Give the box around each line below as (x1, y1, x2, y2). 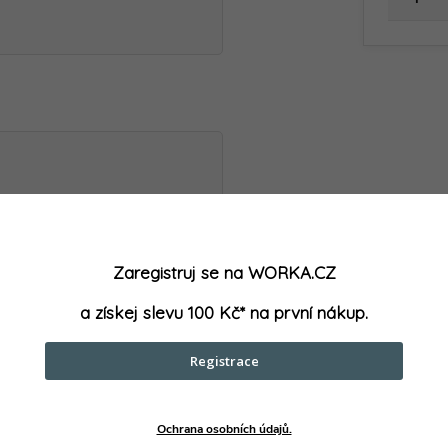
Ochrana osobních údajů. (156, 421, 292, 437)
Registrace (189, 352, 259, 370)
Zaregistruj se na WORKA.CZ (112, 262, 336, 283)
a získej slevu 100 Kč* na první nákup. (80, 302, 368, 323)
